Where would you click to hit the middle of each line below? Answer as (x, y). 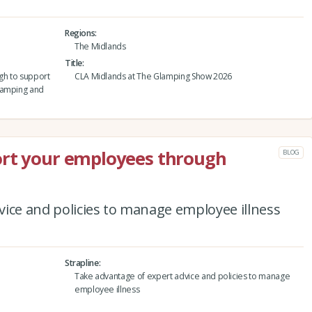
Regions (80, 33)
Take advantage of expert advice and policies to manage (182, 276)
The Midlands (100, 46)
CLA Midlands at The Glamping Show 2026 (153, 77)
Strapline (81, 263)
